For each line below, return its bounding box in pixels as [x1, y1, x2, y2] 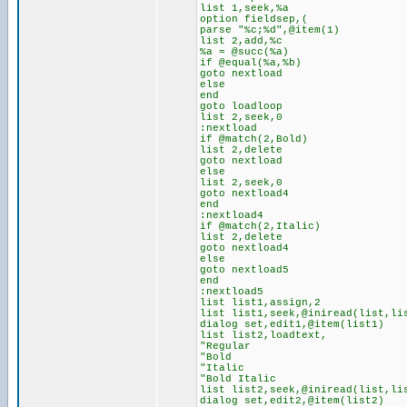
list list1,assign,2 [200, 297, 321, 308]
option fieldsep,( [200, 14, 308, 25]
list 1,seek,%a [200, 3, 289, 14]
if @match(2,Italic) [200, 221, 321, 232]
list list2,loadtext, [200, 330, 327, 341]
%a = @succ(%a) [200, 46, 289, 57]
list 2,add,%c [200, 35, 283, 46]
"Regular [200, 341, 251, 352]
